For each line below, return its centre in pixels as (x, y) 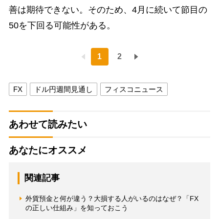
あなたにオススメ (48, 150)
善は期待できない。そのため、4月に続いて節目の (108, 10)
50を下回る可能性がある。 (62, 25)
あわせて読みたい (48, 124)
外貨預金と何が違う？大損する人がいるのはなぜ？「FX (112, 198)
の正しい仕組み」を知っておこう (77, 208)
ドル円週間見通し (63, 89)
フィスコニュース (134, 89)
